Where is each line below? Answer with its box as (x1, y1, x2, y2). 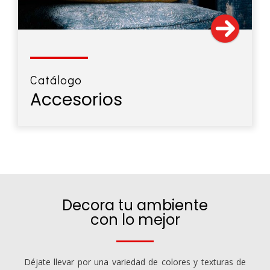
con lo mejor (90, 209, 180, 230)
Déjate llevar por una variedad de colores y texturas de (24, 256, 246, 268)
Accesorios (30, 87, 122, 111)
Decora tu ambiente (62, 195, 208, 215)
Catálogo (30, 71, 82, 87)
